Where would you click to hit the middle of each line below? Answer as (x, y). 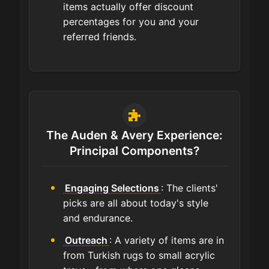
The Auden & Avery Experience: (134, 135)
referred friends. (100, 37)
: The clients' (190, 188)
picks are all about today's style (136, 203)
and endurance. (98, 218)
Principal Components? (134, 151)
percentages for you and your (131, 22)
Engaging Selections (112, 188)
